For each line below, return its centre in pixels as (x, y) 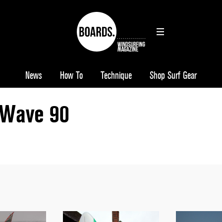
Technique (116, 76)
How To (71, 76)
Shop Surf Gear (173, 76)
